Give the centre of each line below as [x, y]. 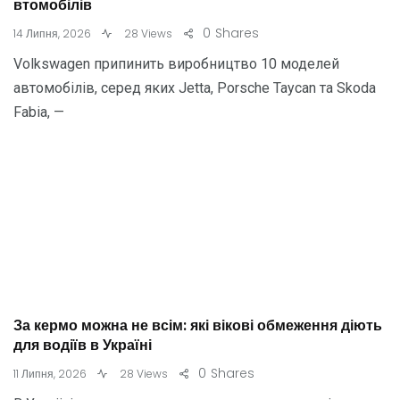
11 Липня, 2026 [50, 374]
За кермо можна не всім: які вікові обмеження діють [198, 325]
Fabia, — [39, 112]
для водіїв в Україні [83, 345]
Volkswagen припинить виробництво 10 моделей [176, 64]
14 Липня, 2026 [52, 33]
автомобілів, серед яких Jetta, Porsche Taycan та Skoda [195, 88]
